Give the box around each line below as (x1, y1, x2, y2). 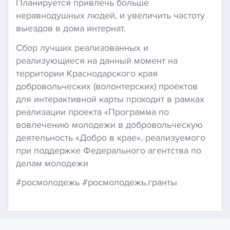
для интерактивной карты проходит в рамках (16, 93, 204, 105)
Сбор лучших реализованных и (16, 42, 148, 53)
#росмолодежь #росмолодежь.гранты (16, 177, 177, 188)
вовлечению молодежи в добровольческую (16, 119, 203, 130)
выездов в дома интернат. (16, 23, 126, 34)
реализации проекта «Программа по (16, 106, 169, 118)
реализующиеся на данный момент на (16, 54, 178, 66)
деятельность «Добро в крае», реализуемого (16, 131, 205, 143)
